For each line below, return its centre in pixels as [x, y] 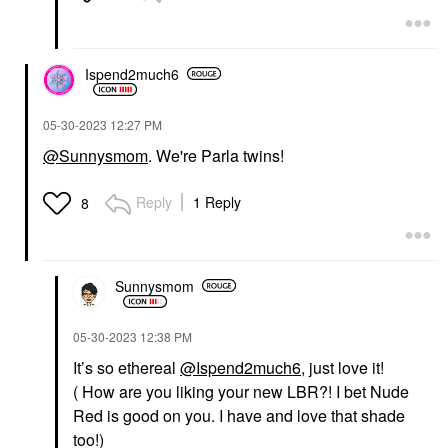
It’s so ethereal [126, 368]
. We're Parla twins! [216, 156]
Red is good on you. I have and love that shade [239, 416]
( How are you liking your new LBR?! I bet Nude [241, 392]
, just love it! [344, 368]
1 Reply [217, 202]
